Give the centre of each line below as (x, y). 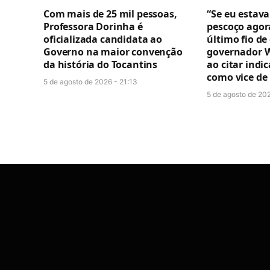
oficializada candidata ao (103, 39)
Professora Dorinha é (93, 26)
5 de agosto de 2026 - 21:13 (90, 81)
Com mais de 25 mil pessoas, (110, 14)
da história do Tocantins (101, 64)
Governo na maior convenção (113, 52)
